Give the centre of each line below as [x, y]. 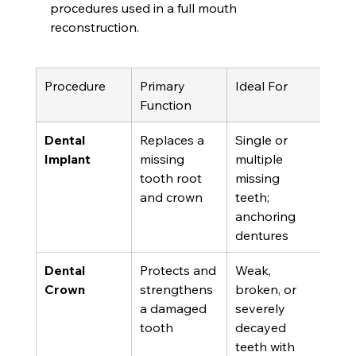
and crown [171, 197]
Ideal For [261, 85]
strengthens [178, 289]
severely [261, 308]
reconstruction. [94, 27]
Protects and [179, 270]
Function [165, 104]
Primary [164, 85]
